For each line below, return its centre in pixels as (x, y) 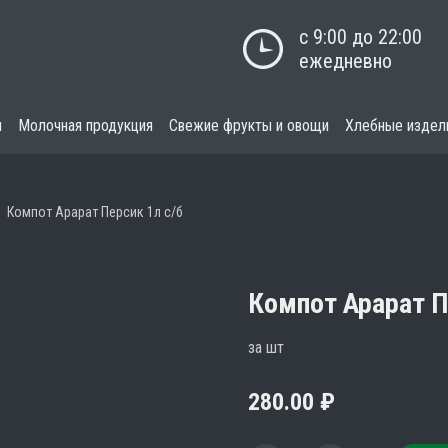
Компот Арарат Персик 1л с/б (95, 212)
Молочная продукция (85, 125)
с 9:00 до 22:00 (360, 37)
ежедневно (345, 61)
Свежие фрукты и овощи (249, 125)
